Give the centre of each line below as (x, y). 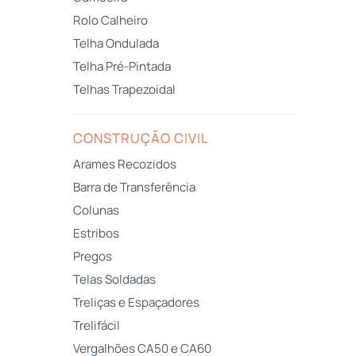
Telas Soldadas (114, 280)
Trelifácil (97, 326)
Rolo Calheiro (110, 20)
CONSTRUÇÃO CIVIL (141, 137)
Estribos (96, 233)
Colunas (96, 210)
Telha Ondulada (116, 43)
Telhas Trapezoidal (124, 89)
